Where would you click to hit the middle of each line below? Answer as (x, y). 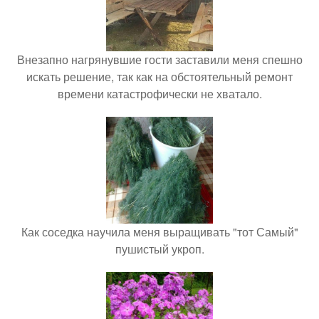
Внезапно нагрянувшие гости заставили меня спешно (159, 59)
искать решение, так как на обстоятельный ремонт (159, 76)
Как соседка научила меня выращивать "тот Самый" (159, 231)
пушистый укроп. (159, 249)
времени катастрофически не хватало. (159, 93)
